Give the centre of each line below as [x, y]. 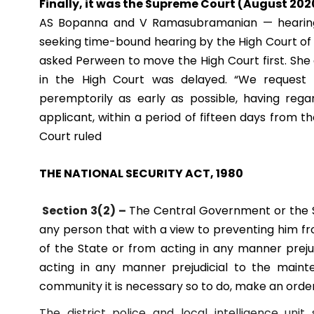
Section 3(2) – [84, 211]
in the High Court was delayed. [134, 80]
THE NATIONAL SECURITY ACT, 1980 [141, 174]
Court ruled [70, 137]
